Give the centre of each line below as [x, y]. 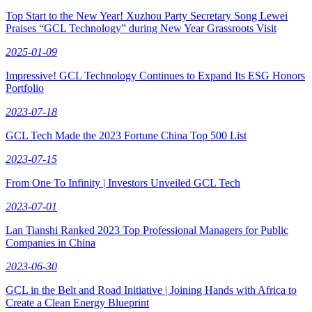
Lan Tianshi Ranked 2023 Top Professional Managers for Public [147, 230]
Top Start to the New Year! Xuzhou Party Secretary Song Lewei [147, 15]
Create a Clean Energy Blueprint [77, 302]
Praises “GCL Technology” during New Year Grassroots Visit [141, 28]
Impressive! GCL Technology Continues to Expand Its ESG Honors [155, 75]
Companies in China [50, 242]
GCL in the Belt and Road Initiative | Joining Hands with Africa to [151, 290]
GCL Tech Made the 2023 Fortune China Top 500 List [126, 135]
